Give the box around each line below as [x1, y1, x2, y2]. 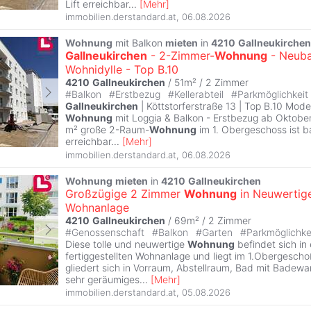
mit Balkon [112, 37, 165, 49]
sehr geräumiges [65, 273, 140, 285]
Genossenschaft [72, 226, 147, 238]
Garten [202, 226, 235, 238]
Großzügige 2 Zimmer [65, 186, 184, 201]
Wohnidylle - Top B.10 [65, 62, 178, 77]
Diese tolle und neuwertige [65, 237, 187, 250]
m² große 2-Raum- [65, 124, 149, 136]
